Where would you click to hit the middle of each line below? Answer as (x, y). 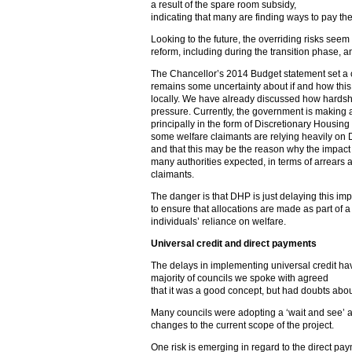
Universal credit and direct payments (234, 244)
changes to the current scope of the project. (242, 325)
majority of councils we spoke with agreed (240, 278)
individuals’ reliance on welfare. (218, 222)
